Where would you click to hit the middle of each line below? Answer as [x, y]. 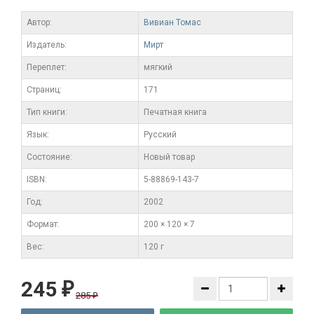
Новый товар [169, 157]
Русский [160, 134]
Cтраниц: [44, 89]
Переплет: [47, 67]
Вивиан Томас [172, 22]
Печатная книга [175, 112]
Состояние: [49, 157]
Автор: [39, 22]
